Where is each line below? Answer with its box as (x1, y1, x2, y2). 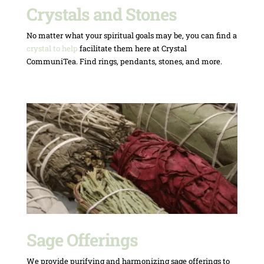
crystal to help (26, 42, 78, 54)
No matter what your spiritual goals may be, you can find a (26, 29, 237, 41)
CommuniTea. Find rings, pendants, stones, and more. (26, 55, 222, 67)
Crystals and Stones (26, 2, 177, 25)
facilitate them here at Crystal (77, 42, 187, 54)
